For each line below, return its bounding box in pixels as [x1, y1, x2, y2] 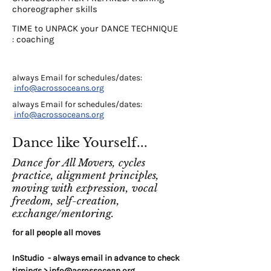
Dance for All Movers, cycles [12, 157, 145, 169]
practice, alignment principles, [12, 169, 159, 182]
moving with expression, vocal [12, 182, 157, 195]
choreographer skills [12, 4, 97, 15]
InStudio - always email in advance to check [12, 253, 180, 263]
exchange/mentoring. [12, 207, 114, 220]
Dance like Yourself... [12, 135, 148, 151]
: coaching [12, 34, 54, 45]
